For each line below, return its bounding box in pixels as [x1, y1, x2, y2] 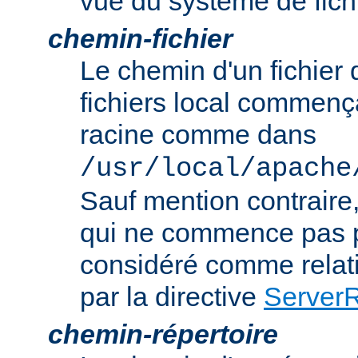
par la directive [80, 281, 264, 312]
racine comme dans [80, 119, 316, 150]
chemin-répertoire [48, 319, 278, 350]
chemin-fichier [48, 23, 233, 54]
